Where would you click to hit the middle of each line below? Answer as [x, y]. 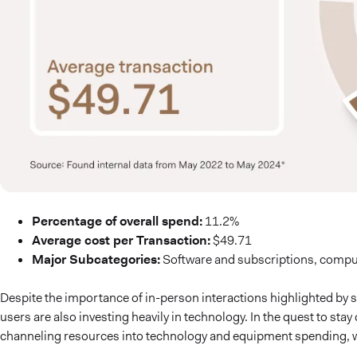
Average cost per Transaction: [121, 240]
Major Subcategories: [96, 259]
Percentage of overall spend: [117, 221]
